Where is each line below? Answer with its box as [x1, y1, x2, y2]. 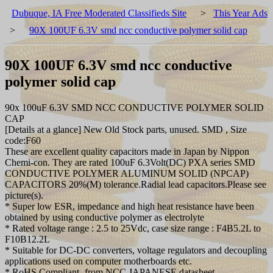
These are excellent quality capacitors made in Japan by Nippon [5, 146, 249, 157]
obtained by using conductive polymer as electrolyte [5, 211, 204, 222]
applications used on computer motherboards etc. [5, 255, 192, 266]
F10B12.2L [5, 233, 50, 244]
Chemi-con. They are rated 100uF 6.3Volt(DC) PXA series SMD [5, 157, 255, 168]
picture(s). [5, 190, 43, 200]
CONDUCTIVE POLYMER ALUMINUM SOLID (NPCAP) [5, 168, 249, 179]
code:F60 [5, 135, 41, 146]
